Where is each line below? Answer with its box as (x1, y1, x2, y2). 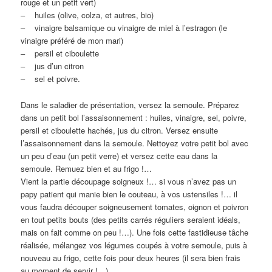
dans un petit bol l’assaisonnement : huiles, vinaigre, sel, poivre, (21, 111, 247, 123)
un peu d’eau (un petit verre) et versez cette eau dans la (21, 149, 218, 161)
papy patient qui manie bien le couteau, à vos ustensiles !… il (21, 188, 238, 200)
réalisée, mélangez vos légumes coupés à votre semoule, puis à (21, 239, 248, 251)
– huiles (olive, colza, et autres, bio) (21, 9, 154, 21)
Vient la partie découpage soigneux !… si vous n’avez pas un (21, 175, 237, 187)
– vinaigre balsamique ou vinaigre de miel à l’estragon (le (21, 22, 228, 34)
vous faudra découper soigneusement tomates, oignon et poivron (21, 200, 249, 212)
